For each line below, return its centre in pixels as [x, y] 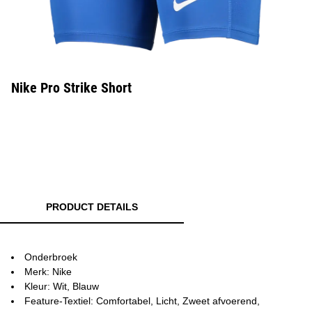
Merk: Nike [48, 272]
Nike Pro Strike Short [71, 88]
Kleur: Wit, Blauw [62, 286]
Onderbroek [51, 257]
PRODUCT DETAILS [92, 207]
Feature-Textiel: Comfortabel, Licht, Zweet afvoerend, [142, 301]
